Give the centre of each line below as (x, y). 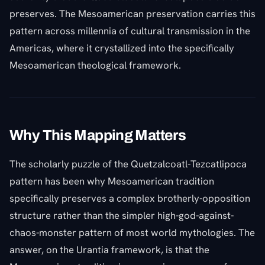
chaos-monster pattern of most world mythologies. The (132, 232)
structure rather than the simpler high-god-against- (122, 215)
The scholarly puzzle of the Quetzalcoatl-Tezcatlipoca (128, 164)
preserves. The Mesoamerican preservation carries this (132, 13)
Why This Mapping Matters (98, 135)
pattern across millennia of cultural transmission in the (130, 30)
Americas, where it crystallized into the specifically (122, 48)
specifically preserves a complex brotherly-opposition (130, 198)
